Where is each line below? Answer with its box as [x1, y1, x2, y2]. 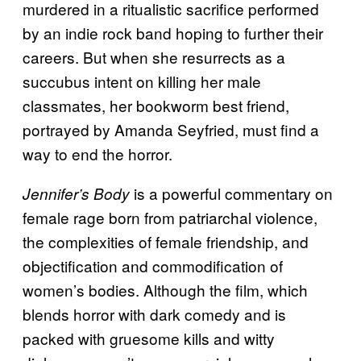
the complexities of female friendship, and [23, 230, 309, 253]
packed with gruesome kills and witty [23, 327, 275, 350]
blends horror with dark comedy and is [23, 303, 286, 326]
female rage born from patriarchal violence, [23, 206, 317, 229]
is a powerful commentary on [134, 182, 333, 205]
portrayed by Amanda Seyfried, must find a [23, 118, 319, 141]
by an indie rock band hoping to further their [23, 22, 323, 44]
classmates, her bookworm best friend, [23, 94, 289, 117]
